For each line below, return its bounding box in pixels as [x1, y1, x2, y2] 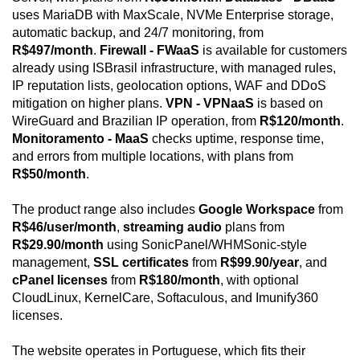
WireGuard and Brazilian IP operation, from [12, 114, 260, 129]
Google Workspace [198, 202, 315, 217]
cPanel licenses [12, 273, 108, 288]
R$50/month [12, 167, 86, 182]
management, [12, 256, 93, 270]
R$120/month [260, 114, 341, 129]
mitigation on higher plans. [12, 96, 166, 111]
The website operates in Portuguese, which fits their [12, 344, 305, 358]
